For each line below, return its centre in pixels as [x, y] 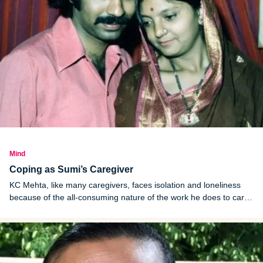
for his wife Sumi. [41, 210]
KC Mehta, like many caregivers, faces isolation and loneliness [125, 185]
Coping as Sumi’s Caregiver [71, 170]
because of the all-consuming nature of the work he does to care [129, 198]
